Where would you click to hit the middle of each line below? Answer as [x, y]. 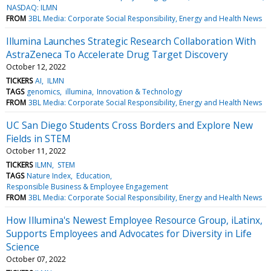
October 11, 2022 [36, 151]
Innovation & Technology [139, 91]
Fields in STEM [38, 138]
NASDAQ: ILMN [32, 7]
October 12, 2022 [36, 67]
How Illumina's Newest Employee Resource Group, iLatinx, [134, 220]
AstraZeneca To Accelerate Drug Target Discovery [117, 54]
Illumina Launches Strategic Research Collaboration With [131, 41]
